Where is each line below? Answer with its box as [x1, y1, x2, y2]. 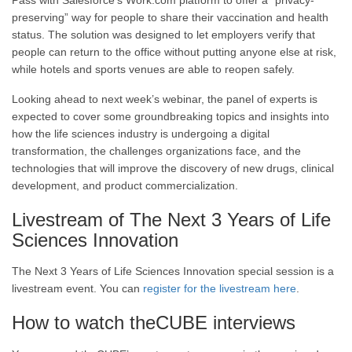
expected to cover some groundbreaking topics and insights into [12, 109, 329, 123]
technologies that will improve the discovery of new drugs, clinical [12, 161, 334, 174]
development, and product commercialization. [12, 178, 241, 192]
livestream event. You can [12, 282, 143, 295]
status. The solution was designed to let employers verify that [12, 28, 315, 42]
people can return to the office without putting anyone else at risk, [12, 46, 336, 59]
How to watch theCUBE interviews [12, 312, 295, 334]
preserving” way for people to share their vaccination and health [12, 11, 328, 24]
